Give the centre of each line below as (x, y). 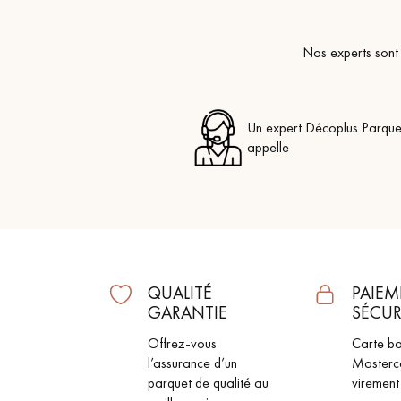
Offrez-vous (182, 343)
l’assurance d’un (192, 363)
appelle (268, 147)
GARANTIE (188, 312)
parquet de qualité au (208, 383)
